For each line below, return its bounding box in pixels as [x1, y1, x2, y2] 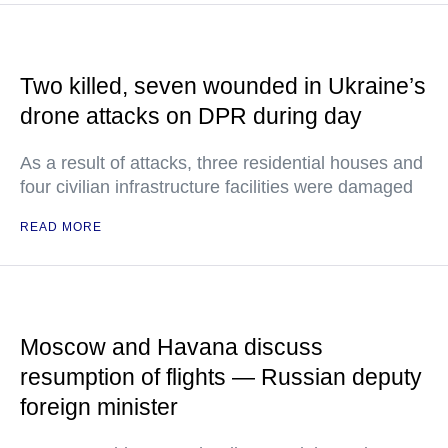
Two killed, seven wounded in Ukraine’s [20, 73, 426, 99]
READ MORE [20, 220, 102, 234]
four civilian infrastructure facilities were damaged [20, 177, 413, 197]
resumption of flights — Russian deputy [20, 364, 422, 390]
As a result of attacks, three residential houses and [20, 153, 423, 173]
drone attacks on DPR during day [20, 103, 362, 129]
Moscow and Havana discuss [20, 334, 323, 360]
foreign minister [20, 394, 178, 420]
